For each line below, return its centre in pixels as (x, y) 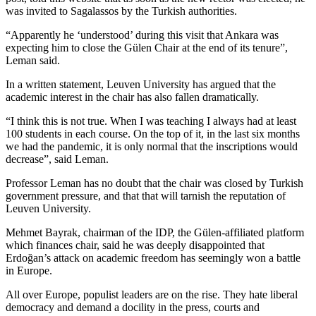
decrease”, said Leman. (57, 159)
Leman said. (33, 60)
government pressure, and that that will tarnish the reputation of (146, 195)
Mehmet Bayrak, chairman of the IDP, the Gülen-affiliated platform (155, 232)
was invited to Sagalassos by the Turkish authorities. (121, 11)
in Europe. (29, 270)
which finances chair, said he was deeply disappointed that (135, 245)
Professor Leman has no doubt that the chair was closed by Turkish (154, 183)
